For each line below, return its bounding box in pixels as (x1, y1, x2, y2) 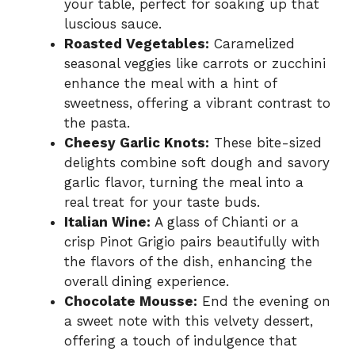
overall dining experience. (64, 273, 229, 289)
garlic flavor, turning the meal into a (64, 174, 303, 190)
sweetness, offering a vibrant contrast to (64, 94, 330, 111)
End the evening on (197, 292, 330, 309)
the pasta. (64, 114, 130, 131)
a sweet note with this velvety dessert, (64, 312, 313, 329)
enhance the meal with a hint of (64, 74, 277, 91)
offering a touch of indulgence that (64, 332, 297, 349)
